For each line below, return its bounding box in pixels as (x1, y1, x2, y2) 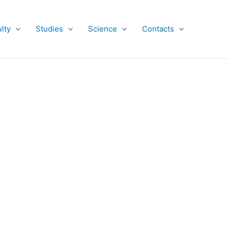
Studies (36, 24, 63, 34)
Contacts (142, 24, 174, 34)
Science (88, 24, 117, 34)
